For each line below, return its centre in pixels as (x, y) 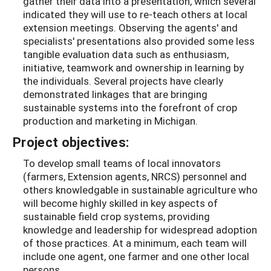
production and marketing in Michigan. (110, 121)
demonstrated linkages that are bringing (115, 94)
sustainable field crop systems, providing (116, 217)
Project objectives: (71, 142)
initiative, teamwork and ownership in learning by (133, 68)
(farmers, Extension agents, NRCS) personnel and (135, 177)
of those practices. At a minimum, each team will (135, 243)
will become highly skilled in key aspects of (120, 203)
